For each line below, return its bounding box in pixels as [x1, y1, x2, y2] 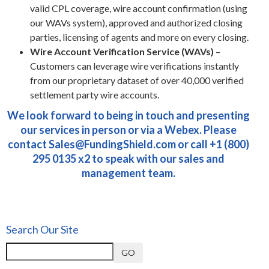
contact [8, 138, 49, 151]
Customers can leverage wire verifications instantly [30, 60, 239, 71]
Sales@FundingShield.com [49, 138, 176, 151]
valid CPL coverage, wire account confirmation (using [30, 2, 247, 14]
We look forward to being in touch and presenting [7, 109, 250, 122]
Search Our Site [6, 223, 79, 236]
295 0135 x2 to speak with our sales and [32, 152, 225, 165]
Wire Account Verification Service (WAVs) [30, 46, 214, 57]
